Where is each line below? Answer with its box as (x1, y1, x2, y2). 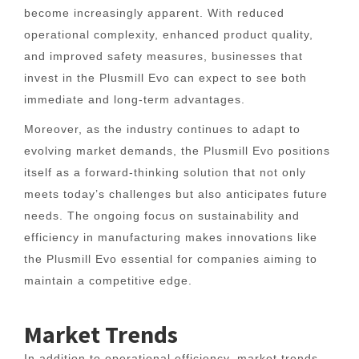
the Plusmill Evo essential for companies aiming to (24, 252, 317, 265)
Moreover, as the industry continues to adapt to (24, 123, 301, 135)
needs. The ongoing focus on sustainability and (24, 209, 300, 222)
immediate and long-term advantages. (24, 93, 245, 106)
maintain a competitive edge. (24, 274, 192, 287)
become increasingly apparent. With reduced (24, 6, 284, 19)
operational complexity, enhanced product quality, (24, 28, 313, 41)
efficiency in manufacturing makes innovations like (24, 231, 317, 244)
